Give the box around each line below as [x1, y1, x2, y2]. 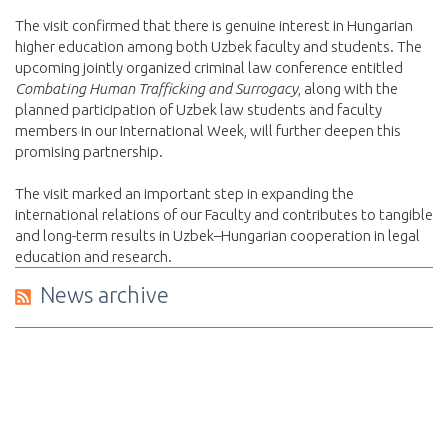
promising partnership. [15, 143, 163, 161]
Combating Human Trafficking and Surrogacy [15, 80, 298, 98]
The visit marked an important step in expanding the [15, 185, 354, 203]
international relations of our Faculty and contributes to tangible [15, 206, 433, 224]
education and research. [15, 248, 172, 266]
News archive [40, 282, 169, 308]
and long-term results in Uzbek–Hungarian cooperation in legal [15, 227, 420, 245]
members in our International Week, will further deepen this [15, 122, 401, 140]
